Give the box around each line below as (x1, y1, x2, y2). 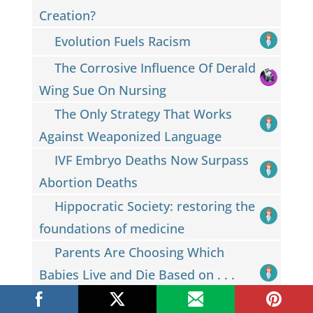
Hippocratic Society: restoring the (54, 197, 256, 214)
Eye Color (38, 288, 95, 305)
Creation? (38, 6, 96, 24)
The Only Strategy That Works (54, 105, 233, 122)
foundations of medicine (38, 219, 184, 237)
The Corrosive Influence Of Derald (54, 59, 256, 76)
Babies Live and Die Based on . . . (38, 265, 235, 283)
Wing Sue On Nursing (38, 81, 166, 99)
